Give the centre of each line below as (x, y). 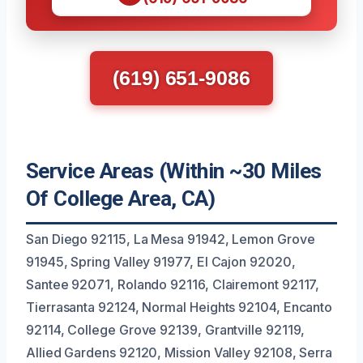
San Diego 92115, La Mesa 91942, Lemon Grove (171, 239)
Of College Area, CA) (121, 198)
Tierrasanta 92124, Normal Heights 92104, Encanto (179, 307)
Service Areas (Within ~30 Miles (174, 171)
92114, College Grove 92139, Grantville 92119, (166, 329)
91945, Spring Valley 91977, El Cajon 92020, (161, 261)
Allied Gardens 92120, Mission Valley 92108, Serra (179, 352)
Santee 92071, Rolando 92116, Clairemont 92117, (173, 284)
